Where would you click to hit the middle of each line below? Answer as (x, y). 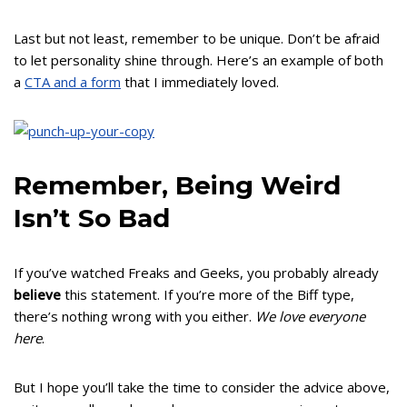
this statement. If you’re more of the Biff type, (208, 295)
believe (37, 295)
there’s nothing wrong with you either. (134, 317)
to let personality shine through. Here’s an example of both (199, 60)
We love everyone (310, 317)
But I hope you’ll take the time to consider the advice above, (202, 387)
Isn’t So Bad (92, 218)
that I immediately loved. (200, 82)
